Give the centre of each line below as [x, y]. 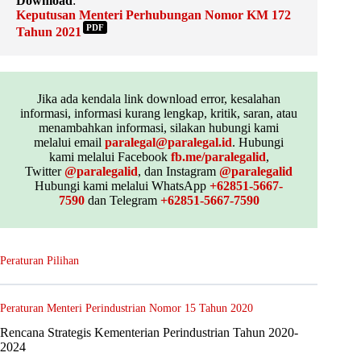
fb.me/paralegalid [218, 156]
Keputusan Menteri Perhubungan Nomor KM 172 [154, 15]
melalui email [70, 142]
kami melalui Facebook [110, 156]
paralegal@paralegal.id [169, 142]
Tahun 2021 [49, 31]
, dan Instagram [179, 171]
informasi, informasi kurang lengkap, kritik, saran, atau [159, 113]
